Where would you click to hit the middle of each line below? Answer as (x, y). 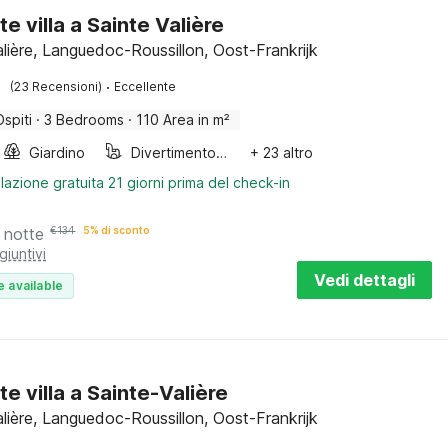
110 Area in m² (183, 119)
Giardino (57, 152)
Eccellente (145, 86)
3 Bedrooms (84, 119)
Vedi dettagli (364, 280)
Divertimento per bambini (222, 152)
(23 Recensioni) (56, 86)
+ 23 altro (282, 152)
